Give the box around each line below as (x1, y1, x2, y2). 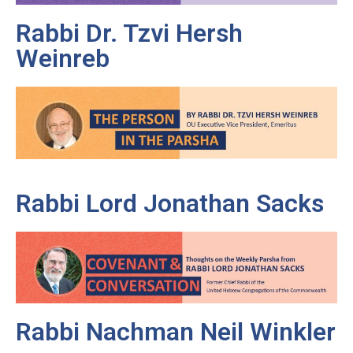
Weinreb (16, 43, 110, 74)
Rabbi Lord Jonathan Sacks (16, 188, 324, 219)
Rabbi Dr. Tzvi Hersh (16, 18, 243, 49)
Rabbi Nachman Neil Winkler (16, 316, 336, 347)
